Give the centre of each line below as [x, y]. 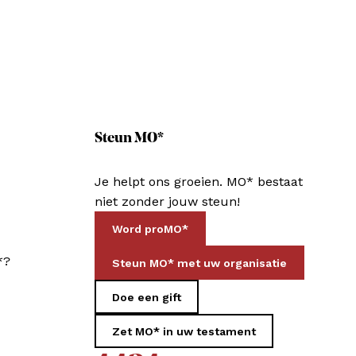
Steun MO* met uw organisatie [199, 263]
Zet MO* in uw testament [184, 332]
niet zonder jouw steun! [167, 202]
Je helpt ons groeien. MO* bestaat [198, 182]
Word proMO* [150, 229]
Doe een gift [146, 298]
